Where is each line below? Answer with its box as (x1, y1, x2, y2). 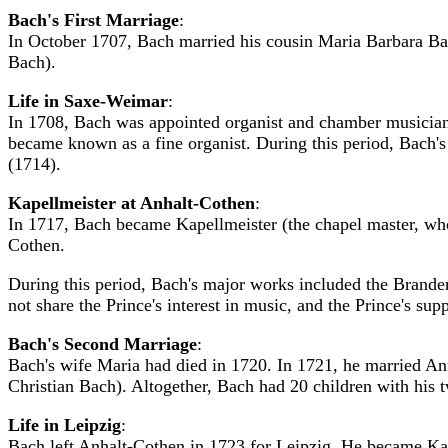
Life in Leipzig (8, 415, 121, 435)
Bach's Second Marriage (8, 334, 197, 354)
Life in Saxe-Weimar (8, 91, 168, 111)
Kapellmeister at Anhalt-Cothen (8, 193, 255, 213)
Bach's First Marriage (8, 10, 179, 30)
